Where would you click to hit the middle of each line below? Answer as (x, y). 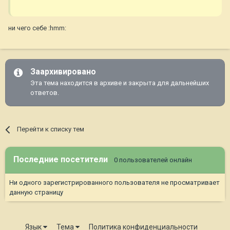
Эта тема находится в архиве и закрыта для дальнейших (120, 83)
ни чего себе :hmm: (37, 28)
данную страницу (36, 193)
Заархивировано (63, 72)
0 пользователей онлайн (153, 160)
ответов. (45, 93)
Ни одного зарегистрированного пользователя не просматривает (114, 183)
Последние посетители (64, 160)
